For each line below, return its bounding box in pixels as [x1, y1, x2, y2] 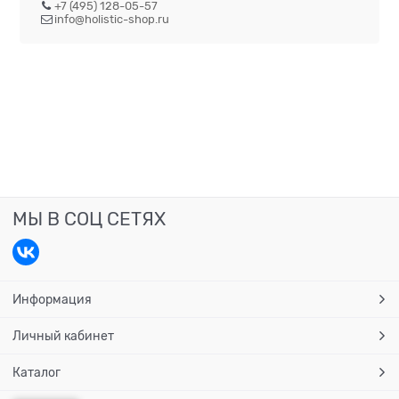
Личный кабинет [12, 328, 114, 343]
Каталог [12, 364, 61, 379]
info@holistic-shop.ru [54, 12, 170, 26]
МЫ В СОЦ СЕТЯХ [12, 208, 166, 230]
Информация [12, 291, 92, 306]
